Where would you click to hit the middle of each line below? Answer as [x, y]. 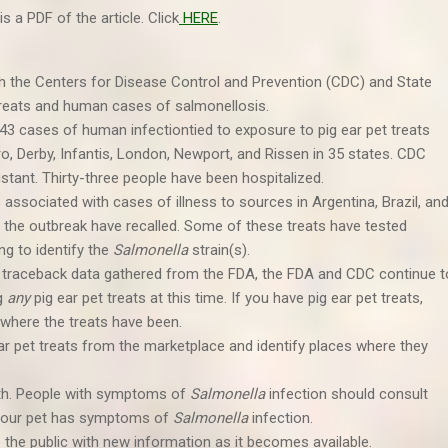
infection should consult [346, 394]
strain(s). [219, 250]
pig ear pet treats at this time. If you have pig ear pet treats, [226, 298]
